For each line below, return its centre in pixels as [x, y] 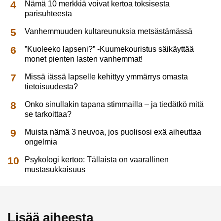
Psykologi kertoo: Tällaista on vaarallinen [97, 160]
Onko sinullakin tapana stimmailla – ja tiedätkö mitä [114, 105]
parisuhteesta [49, 14]
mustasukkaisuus [55, 170]
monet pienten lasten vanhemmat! [84, 59]
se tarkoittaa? [48, 114]
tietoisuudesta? [52, 87]
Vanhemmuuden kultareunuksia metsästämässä [109, 32]
